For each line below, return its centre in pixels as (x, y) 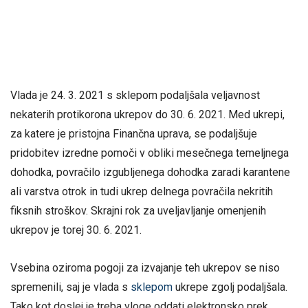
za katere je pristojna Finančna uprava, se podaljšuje (134, 133)
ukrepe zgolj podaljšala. (230, 287)
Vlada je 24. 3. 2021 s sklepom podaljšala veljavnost (135, 95)
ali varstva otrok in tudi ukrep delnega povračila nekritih (142, 191)
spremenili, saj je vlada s (70, 287)
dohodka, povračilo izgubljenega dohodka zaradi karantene (150, 172)
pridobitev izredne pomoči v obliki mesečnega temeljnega (150, 153)
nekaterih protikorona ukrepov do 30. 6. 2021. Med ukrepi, (147, 114)
